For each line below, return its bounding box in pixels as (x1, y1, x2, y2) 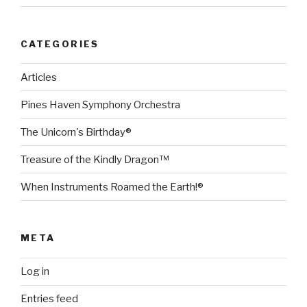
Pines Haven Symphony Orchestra (21, 98, 180, 111)
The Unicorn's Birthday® (21, 125, 132, 138)
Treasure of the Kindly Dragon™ (21, 153, 169, 166)
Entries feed (21, 293, 78, 306)
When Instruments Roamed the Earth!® (21, 180, 204, 193)
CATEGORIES (21, 38, 99, 49)
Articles (21, 71, 57, 84)
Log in (21, 265, 49, 278)
